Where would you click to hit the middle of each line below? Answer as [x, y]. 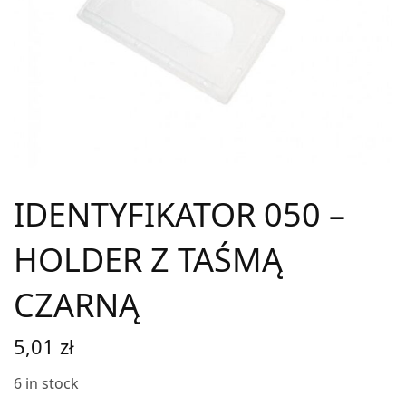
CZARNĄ [77, 304]
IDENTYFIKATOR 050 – [179, 214]
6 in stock [47, 383]
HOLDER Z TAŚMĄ [148, 259]
